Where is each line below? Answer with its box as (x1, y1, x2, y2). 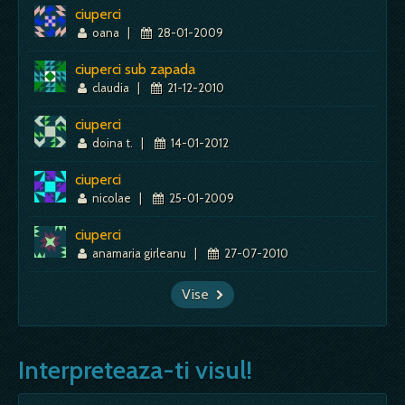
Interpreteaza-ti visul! (18, 353, 252, 385)
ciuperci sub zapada (75, 60, 195, 78)
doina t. (89, 135, 137, 150)
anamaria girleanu (89, 245, 190, 260)
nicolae (89, 190, 135, 205)
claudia (89, 80, 133, 95)
